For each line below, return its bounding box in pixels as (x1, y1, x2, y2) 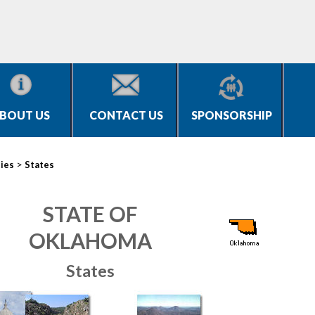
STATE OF (43, 201, 137, 226)
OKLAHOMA (28, 228, 152, 253)
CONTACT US (89, 108, 163, 122)
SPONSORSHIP (191, 108, 272, 122)
